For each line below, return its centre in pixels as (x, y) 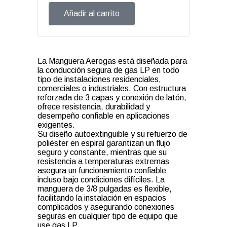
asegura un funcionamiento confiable (102, 171)
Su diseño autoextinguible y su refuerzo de (112, 134)
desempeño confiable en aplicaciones (104, 116)
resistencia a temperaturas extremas (103, 161)
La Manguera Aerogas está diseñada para (112, 61)
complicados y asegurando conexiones (106, 207)
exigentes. (56, 125)
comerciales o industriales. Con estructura (112, 88)
